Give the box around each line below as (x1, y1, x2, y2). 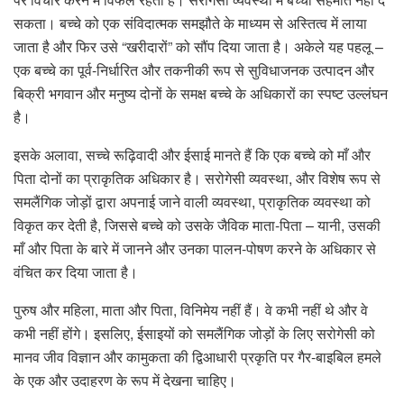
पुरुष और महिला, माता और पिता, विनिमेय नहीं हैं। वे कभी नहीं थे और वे (14, 299, 368, 321)
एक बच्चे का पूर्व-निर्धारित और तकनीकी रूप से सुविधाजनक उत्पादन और (14, 60, 374, 81)
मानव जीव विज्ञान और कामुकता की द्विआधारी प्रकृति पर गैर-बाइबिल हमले (14, 346, 381, 368)
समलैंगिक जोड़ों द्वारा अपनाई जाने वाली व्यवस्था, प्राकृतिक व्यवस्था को (14, 191, 371, 213)
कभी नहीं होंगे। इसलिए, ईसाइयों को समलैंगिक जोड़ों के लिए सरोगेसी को (14, 323, 375, 344)
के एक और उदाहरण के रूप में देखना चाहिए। (14, 370, 236, 391)
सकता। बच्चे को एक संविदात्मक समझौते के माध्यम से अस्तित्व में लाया (14, 13, 367, 34)
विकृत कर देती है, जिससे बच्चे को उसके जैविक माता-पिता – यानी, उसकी (14, 215, 381, 236)
